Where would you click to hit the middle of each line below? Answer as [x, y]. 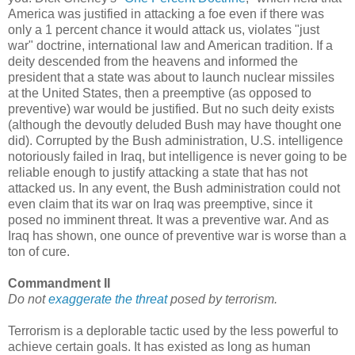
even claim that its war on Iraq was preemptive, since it [160, 204]
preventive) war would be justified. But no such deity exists [171, 109]
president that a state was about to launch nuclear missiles [171, 77]
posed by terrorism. [222, 299]
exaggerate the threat [108, 299]
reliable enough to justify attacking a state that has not [158, 172]
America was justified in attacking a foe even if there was [166, 13]
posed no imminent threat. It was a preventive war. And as [168, 219]
